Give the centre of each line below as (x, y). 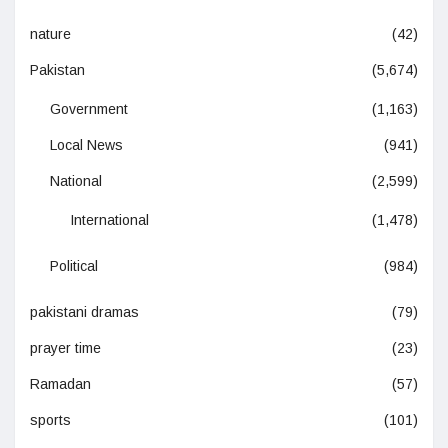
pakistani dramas (84, 312)
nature (50, 34)
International (109, 220)
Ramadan (60, 384)
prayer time (65, 348)
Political (74, 266)
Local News (86, 145)
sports (50, 420)
